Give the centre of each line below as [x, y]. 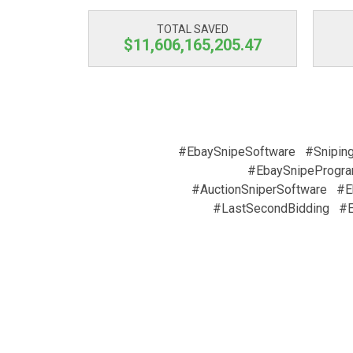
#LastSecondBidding [271, 208]
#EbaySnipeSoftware [236, 152]
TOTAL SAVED [193, 29]
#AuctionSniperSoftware [259, 190]
